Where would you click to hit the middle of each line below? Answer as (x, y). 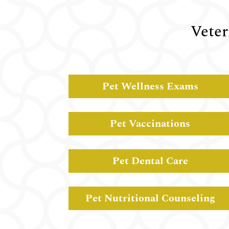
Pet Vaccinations (150, 124)
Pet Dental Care (150, 161)
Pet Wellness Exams (150, 87)
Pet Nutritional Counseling (150, 198)
